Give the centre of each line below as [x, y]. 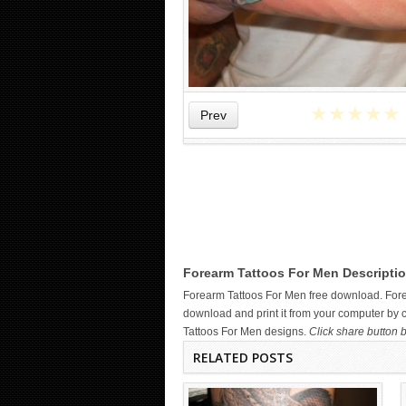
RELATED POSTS [243, 358]
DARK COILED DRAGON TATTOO [283, 242]
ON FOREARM [283, 255]
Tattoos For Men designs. [246, 332]
